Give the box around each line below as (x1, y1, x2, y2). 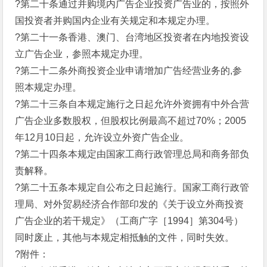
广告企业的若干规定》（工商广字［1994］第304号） (15, 216, 244, 226)
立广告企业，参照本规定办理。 (15, 49, 149, 59)
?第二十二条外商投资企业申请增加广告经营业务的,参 (15, 66, 243, 76)
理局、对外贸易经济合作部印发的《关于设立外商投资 (15, 199, 244, 209)
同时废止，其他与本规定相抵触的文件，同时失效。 (15, 232, 235, 243)
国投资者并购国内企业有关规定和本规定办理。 (15, 15, 216, 26)
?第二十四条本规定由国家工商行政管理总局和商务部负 (15, 149, 250, 159)
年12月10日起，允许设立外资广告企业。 (15, 132, 190, 142)
